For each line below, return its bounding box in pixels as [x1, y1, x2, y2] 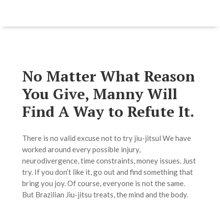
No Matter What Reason [22, 66, 195, 86]
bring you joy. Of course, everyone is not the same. [22, 179, 185, 188]
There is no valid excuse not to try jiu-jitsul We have [22, 134, 191, 143]
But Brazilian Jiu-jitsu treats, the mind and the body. [22, 190, 190, 199]
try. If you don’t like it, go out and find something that [22, 167, 193, 177]
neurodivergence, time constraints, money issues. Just [22, 156, 196, 165]
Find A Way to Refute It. [22, 102, 194, 122]
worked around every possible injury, [22, 145, 140, 154]
